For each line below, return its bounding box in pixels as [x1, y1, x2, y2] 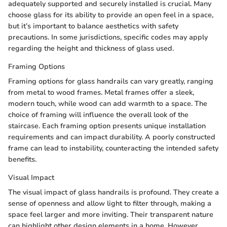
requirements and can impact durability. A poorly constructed [8, 132, 215, 142]
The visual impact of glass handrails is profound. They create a [8, 187, 219, 197]
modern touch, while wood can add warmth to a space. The [8, 99, 207, 108]
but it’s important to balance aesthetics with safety [8, 21, 178, 31]
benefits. [8, 155, 36, 164]
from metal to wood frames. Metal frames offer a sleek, [8, 88, 194, 97]
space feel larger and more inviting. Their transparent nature [8, 210, 213, 219]
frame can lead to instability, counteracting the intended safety [8, 143, 218, 153]
